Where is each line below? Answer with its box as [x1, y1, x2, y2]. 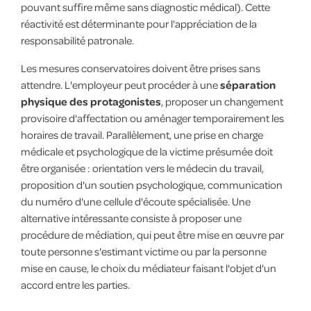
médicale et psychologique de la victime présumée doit [20, 144, 273, 158]
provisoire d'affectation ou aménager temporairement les [20, 110, 284, 125]
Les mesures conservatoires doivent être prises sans [20, 60, 260, 75]
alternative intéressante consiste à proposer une [20, 210, 242, 225]
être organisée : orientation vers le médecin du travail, [20, 160, 264, 175]
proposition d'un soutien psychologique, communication [20, 177, 283, 192]
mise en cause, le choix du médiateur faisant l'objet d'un [20, 260, 276, 275]
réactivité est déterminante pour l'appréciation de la [20, 16, 257, 31]
